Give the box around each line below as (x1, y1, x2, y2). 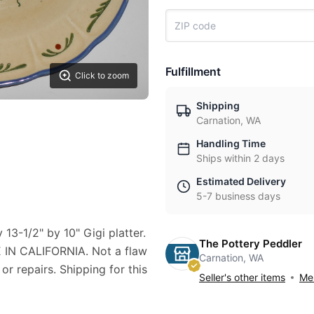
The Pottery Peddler (199, 237, 302, 250)
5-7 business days (196, 190, 280, 202)
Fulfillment (165, 64, 221, 78)
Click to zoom (75, 69, 129, 81)
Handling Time (196, 137, 266, 149)
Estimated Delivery (196, 175, 286, 187)
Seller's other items (199, 271, 285, 283)
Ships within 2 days (196, 152, 285, 164)
